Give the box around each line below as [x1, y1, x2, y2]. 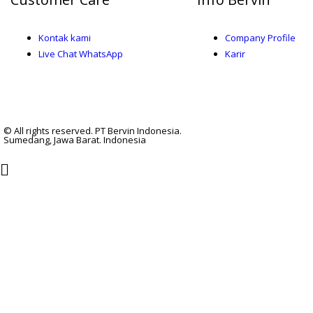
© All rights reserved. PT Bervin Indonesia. [3, 124, 182, 137]
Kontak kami [38, 31, 91, 44]
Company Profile [224, 31, 296, 44]
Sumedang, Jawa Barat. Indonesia [3, 133, 146, 146]
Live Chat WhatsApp [38, 48, 123, 60]
